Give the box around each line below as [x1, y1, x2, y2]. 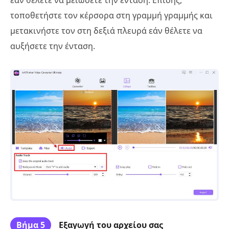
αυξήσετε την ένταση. [10, 40, 95, 52]
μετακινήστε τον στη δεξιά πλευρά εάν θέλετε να [10, 25, 202, 36]
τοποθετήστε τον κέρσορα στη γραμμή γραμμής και [10, 9, 213, 21]
